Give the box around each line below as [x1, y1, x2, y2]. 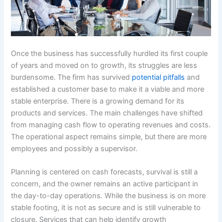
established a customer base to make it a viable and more [11, 85, 205, 94]
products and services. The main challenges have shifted [11, 109, 203, 118]
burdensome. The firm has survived [11, 73, 132, 82]
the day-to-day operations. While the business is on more [11, 191, 206, 201]
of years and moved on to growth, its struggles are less [11, 61, 198, 70]
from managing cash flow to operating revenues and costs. [11, 120, 211, 130]
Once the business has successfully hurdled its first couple [11, 49, 208, 58]
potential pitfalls [132, 73, 185, 82]
